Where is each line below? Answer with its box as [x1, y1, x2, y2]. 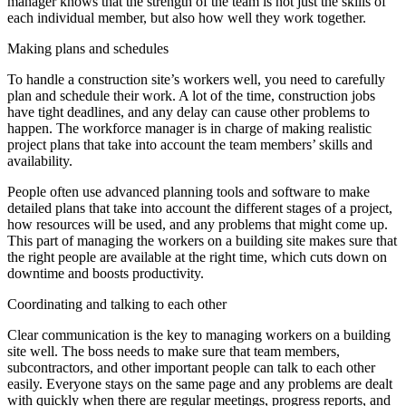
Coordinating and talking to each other [7, 295, 227, 312]
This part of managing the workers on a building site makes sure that [7, 232, 397, 248]
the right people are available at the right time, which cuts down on [7, 248, 387, 265]
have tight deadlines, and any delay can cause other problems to [7, 103, 370, 120]
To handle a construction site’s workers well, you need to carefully [7, 71, 385, 87]
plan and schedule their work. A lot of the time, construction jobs [7, 87, 375, 103]
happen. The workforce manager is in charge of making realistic [7, 120, 372, 136]
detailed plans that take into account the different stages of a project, [7, 199, 392, 216]
